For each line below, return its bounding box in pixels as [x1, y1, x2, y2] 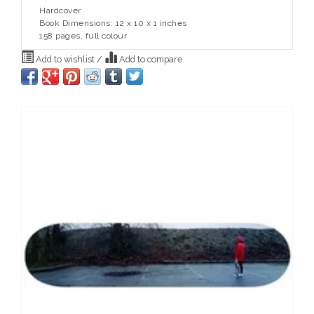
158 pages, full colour [39, 31, 127, 41]
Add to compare [117, 54, 182, 65]
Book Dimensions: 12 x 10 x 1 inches [39, 18, 187, 29]
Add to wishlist [34, 54, 97, 65]
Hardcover [39, 6, 81, 16]
